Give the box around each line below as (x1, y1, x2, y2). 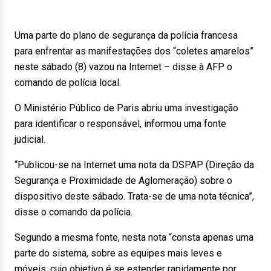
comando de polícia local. (15, 77, 121, 88)
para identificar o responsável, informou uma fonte (15, 118, 226, 129)
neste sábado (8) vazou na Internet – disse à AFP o (15, 61, 232, 73)
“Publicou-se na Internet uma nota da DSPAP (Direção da (15, 159, 254, 171)
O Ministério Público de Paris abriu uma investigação (15, 102, 238, 114)
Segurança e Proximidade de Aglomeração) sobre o (15, 175, 232, 186)
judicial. (15, 134, 45, 145)
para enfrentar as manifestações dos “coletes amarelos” (15, 45, 253, 57)
